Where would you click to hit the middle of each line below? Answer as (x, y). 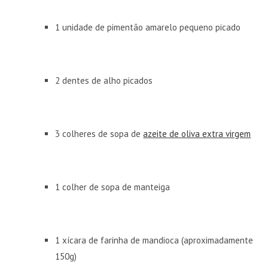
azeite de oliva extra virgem (197, 134)
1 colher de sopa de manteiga (113, 187)
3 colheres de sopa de (99, 134)
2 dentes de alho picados (104, 81)
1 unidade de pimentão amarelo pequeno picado (148, 28)
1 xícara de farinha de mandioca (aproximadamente (154, 240)
